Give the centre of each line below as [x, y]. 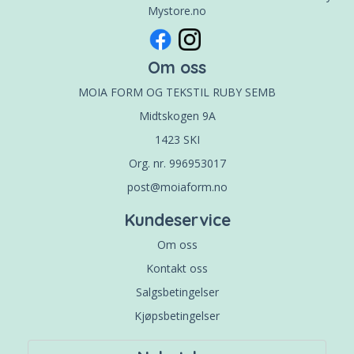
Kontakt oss [177, 268]
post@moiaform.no [177, 186]
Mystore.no [177, 11]
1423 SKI [177, 139]
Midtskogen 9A [177, 115]
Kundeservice [177, 219]
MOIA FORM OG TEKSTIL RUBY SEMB [177, 92]
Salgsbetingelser [177, 292]
